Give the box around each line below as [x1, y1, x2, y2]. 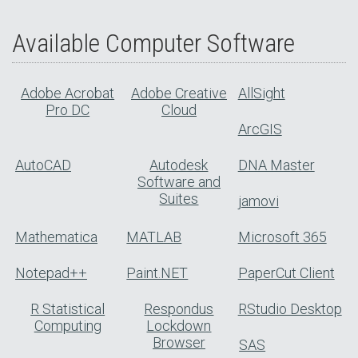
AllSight [237, 85, 285, 102]
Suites [159, 190, 199, 208]
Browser [152, 334, 205, 352]
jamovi [237, 193, 279, 210]
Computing [34, 317, 101, 335]
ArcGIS [237, 121, 282, 138]
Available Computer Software [12, 28, 295, 59]
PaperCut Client [237, 265, 335, 282]
